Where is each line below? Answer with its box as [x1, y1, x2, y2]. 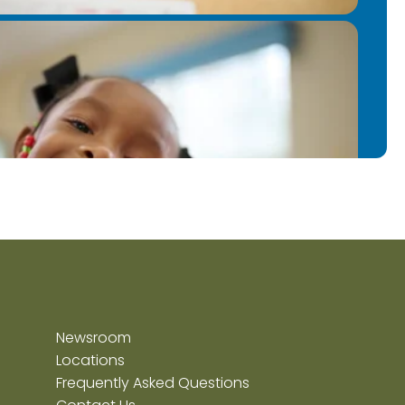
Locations [55, 350, 125, 371]
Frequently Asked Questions [55, 372, 250, 393]
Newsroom [55, 327, 131, 348]
